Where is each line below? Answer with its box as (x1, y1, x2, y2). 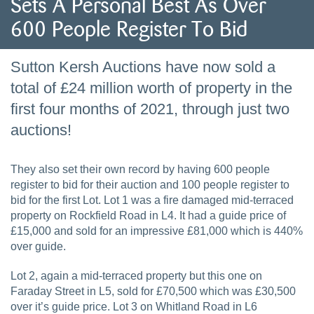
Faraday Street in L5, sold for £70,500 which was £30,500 (11, 285, 296, 297)
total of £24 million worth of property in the (11, 78, 292, 97)
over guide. (11, 240, 66, 252)
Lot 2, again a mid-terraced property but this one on (11, 269, 262, 282)
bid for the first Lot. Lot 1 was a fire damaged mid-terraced (11, 193, 294, 206)
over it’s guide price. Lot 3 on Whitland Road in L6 (11, 300, 257, 313)
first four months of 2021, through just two (11, 100, 289, 118)
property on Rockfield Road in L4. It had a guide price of (11, 209, 286, 221)
